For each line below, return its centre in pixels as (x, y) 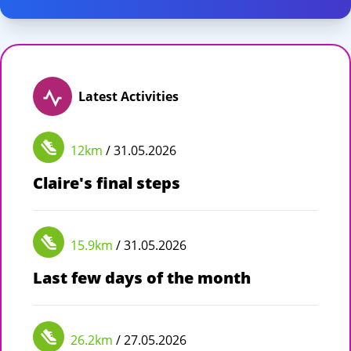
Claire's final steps (107, 183)
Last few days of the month (142, 277)
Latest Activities (128, 96)
